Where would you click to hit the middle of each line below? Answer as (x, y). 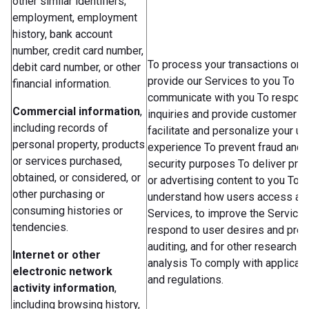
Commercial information (76, 111)
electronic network (62, 271)
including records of (60, 128)
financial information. (62, 83)
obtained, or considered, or (77, 177)
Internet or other (57, 255)
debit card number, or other (77, 67)
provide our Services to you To (221, 81)
